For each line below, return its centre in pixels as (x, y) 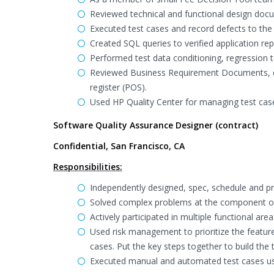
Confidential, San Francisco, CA (119, 146)
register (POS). (118, 87)
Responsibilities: (88, 167)
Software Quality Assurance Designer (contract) (156, 125)
